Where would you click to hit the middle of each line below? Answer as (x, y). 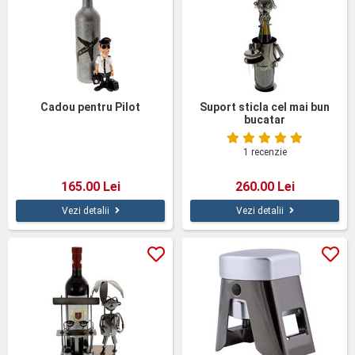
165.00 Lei (90, 187)
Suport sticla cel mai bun (265, 107)
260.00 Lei (265, 187)
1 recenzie (265, 152)
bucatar (265, 120)
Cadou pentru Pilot (90, 107)
